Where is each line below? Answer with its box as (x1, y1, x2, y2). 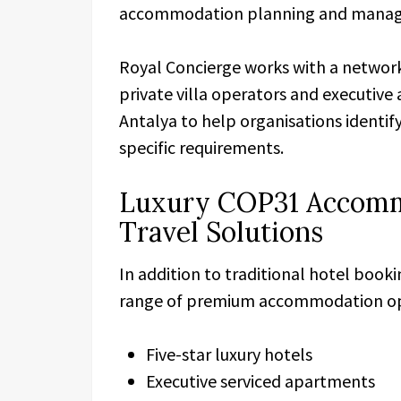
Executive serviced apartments (146, 370, 375, 392)
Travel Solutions (119, 215, 323, 249)
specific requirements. (119, 136, 284, 158)
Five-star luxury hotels (146, 343, 312, 365)
